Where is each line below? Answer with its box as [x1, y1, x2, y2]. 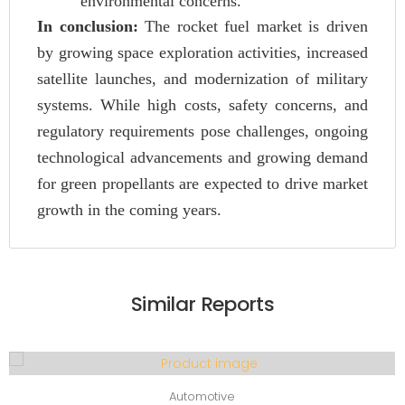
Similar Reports [130, 290, 275, 318]
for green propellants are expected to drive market [37, 174, 368, 193]
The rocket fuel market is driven [137, 17, 369, 35]
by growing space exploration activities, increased [37, 43, 368, 61]
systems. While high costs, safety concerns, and [37, 96, 368, 114]
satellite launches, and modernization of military [37, 70, 368, 88]
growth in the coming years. [37, 201, 221, 219]
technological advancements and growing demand [37, 148, 368, 166]
